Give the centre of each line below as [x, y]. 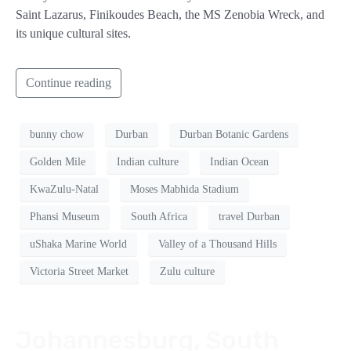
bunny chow [57, 135]
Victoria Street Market [79, 272]
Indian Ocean [239, 162]
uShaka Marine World [78, 244]
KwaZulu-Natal [64, 190]
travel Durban [249, 217]
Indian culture [148, 162]
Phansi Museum [65, 217]
